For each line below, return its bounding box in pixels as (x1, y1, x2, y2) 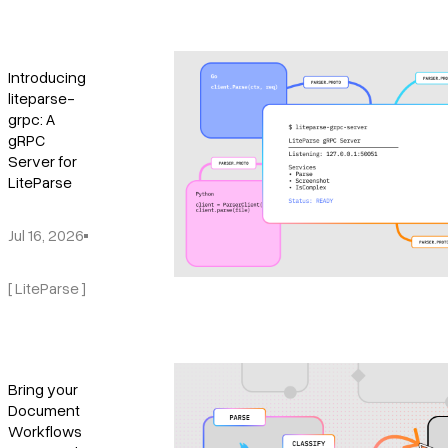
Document (8, 400, 80, 421)
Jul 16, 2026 (8, 225, 84, 246)
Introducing (8, 67, 86, 88)
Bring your (8, 379, 78, 400)
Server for (8, 151, 77, 172)
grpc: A (8, 109, 55, 130)
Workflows (8, 421, 82, 442)
